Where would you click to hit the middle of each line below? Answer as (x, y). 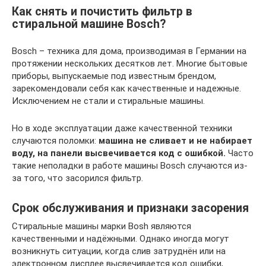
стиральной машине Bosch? (89, 24)
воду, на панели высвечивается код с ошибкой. (119, 153)
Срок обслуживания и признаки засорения (130, 208)
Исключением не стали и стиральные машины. (108, 101)
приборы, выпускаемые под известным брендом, (114, 76)
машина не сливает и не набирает (175, 140)
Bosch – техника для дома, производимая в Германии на (129, 51)
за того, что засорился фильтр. (77, 178)
